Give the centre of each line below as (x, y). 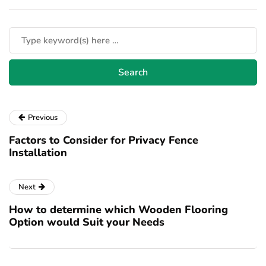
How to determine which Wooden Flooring (118, 210)
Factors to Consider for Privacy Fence (104, 140)
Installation (38, 153)
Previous (43, 118)
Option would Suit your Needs (87, 222)
